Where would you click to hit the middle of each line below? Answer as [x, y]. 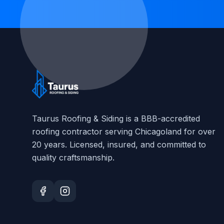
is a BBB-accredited [162, 118]
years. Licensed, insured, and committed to [124, 144]
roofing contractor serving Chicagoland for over [124, 131]
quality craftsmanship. [73, 157]
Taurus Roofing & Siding [78, 118]
